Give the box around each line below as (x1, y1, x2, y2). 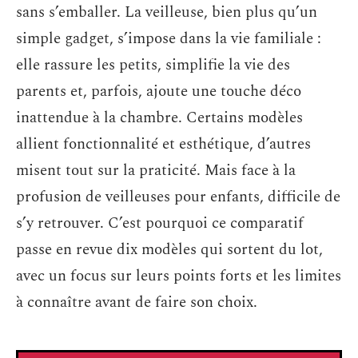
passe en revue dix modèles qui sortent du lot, (16, 238, 323, 261)
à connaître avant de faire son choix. (16, 291, 257, 314)
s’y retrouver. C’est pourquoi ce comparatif (16, 212, 304, 235)
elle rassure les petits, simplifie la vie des (16, 54, 290, 77)
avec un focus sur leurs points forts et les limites (16, 265, 341, 288)
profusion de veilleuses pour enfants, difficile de (16, 185, 340, 209)
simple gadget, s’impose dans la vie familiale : (16, 27, 321, 50)
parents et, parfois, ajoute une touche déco (16, 80, 301, 103)
